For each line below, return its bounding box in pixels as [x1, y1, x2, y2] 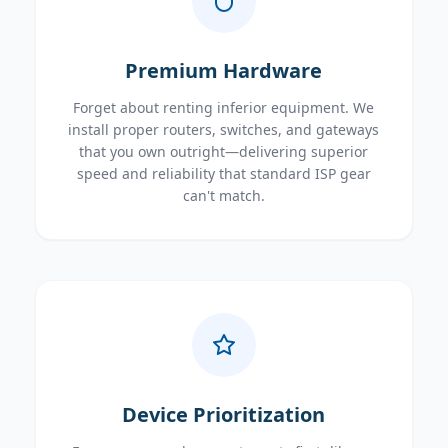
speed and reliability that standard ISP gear [76, 164, 371, 183]
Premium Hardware [125, 57, 323, 84]
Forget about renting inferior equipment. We [73, 98, 375, 117]
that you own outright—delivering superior [79, 142, 369, 161]
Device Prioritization [122, 401, 326, 428]
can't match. [182, 186, 265, 205]
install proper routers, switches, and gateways [68, 120, 380, 139]
